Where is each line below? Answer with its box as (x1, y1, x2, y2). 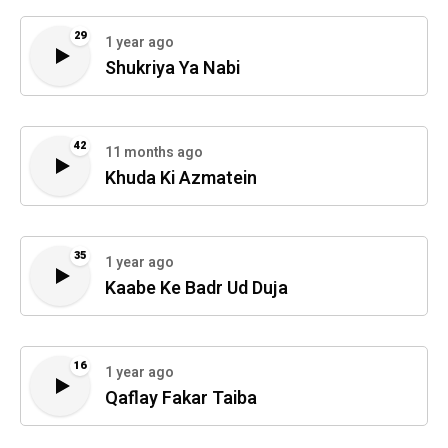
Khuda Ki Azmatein (105, 165, 257, 193)
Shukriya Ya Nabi (105, 55, 240, 83)
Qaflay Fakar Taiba (105, 385, 257, 413)
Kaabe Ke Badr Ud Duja (105, 275, 288, 303)
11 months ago (105, 142, 203, 164)
